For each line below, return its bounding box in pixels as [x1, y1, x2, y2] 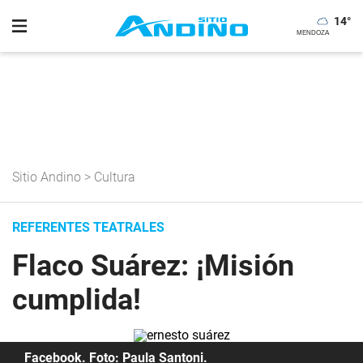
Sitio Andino [12, 169, 81, 185]
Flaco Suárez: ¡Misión [12, 249, 294, 283]
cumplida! [12, 283, 141, 317]
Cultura [94, 169, 135, 185]
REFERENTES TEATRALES [12, 220, 164, 235]
